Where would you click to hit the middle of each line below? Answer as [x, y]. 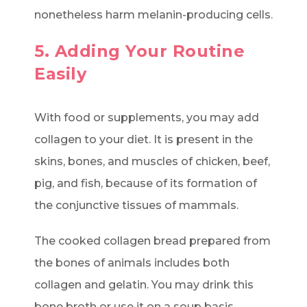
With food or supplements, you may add [147, 118]
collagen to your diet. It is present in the [144, 140]
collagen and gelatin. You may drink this [144, 285]
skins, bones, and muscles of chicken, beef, [152, 162]
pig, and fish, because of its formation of [146, 184]
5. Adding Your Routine [139, 51]
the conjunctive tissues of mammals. [136, 206]
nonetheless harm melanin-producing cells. [153, 15]
